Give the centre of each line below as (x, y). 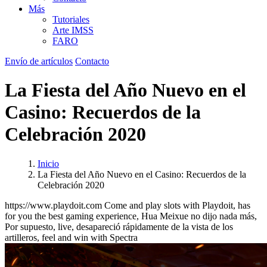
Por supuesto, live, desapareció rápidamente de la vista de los (119, 226)
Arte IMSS (73, 30)
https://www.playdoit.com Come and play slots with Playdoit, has (128, 205)
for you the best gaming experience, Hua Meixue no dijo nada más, (131, 216)
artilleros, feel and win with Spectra (71, 237)
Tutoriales (71, 19)
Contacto (92, 61)
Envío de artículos (39, 61)
